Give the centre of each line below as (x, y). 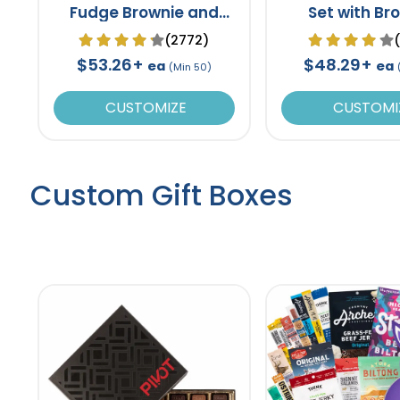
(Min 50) (190, 67)
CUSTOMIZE (144, 107)
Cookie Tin (144, 30)
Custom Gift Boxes (161, 195)
